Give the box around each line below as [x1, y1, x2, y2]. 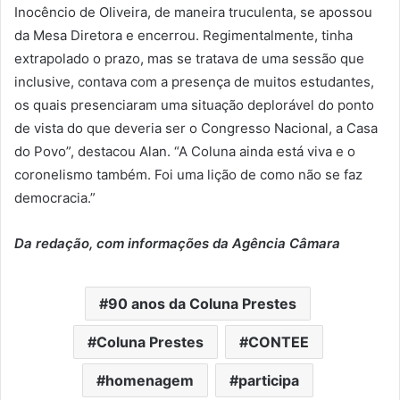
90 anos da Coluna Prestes [108, 294, 296, 312]
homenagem [105, 371, 194, 389]
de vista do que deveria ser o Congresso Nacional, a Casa [14, 119, 378, 137]
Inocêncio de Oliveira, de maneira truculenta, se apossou [14, 3, 372, 21]
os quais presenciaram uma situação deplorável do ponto [14, 96, 374, 113]
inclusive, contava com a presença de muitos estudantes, [14, 72, 374, 90]
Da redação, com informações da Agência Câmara [14, 234, 340, 252]
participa [238, 371, 299, 389]
